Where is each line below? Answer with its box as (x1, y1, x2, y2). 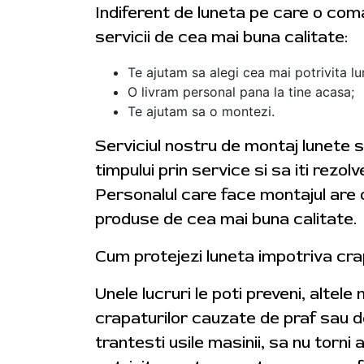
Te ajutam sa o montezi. (128, 103, 275, 119)
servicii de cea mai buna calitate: (95, 27, 348, 47)
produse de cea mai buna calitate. (95, 209, 357, 229)
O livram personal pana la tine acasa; (128, 84, 354, 100)
